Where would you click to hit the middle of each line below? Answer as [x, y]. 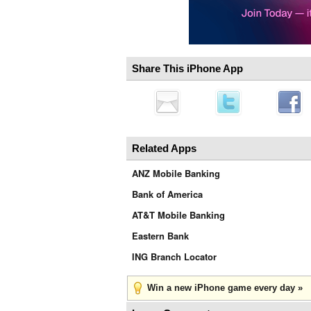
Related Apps [164, 148]
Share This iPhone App [187, 68]
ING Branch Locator [174, 257]
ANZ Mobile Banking [176, 173]
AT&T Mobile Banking [178, 215]
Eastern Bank [160, 236]
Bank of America [167, 194]
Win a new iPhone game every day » [225, 288]
